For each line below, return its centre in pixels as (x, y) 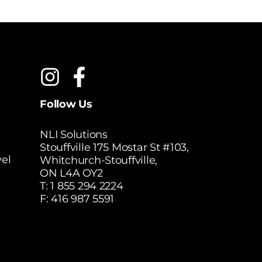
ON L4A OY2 (71, 173)
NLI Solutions (74, 135)
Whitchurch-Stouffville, (99, 161)
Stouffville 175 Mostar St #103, (114, 148)
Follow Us (66, 104)
